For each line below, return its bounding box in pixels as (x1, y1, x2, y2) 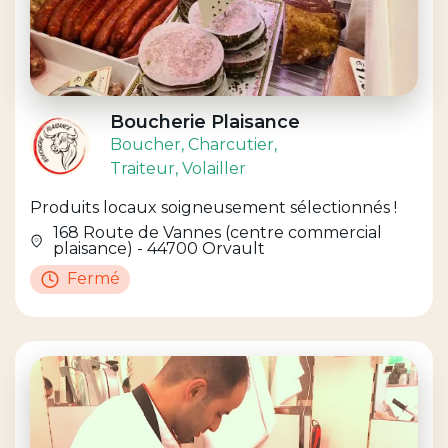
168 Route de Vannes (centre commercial (53, 222, 383, 242)
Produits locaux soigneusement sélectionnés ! (30, 197, 397, 217)
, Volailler (175, 158, 246, 178)
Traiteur (110, 158, 175, 178)
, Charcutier (181, 134, 274, 154)
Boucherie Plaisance (110, 110, 300, 133)
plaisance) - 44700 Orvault (53, 238, 266, 258)
